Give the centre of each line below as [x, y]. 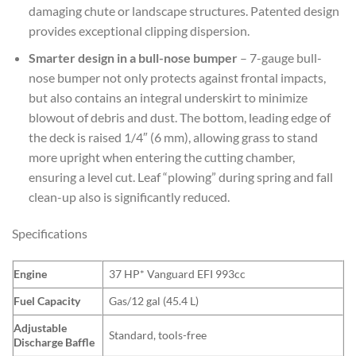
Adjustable [40, 327]
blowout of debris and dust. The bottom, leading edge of [179, 118]
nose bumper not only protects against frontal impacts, [177, 78]
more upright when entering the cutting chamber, [161, 157]
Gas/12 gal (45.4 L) [154, 300]
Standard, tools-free [158, 335]
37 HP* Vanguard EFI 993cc [178, 273]
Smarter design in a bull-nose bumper [133, 58]
